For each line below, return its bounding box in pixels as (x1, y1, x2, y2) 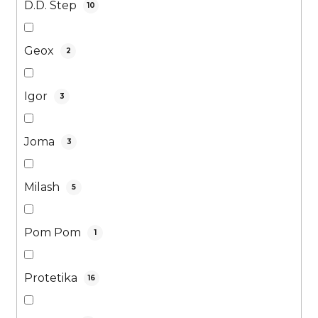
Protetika (24, 271, 80, 285)
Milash (24, 180, 62, 194)
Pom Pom (24, 226, 84, 240)
